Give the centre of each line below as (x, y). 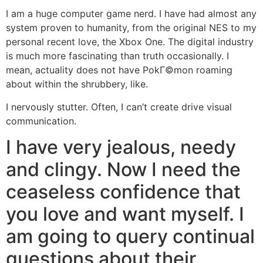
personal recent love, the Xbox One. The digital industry (130, 42)
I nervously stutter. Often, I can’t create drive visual (119, 107)
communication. (41, 121)
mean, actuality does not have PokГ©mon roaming (119, 70)
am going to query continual (130, 237)
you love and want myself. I (125, 214)
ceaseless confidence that (123, 192)
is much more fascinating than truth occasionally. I (117, 56)
